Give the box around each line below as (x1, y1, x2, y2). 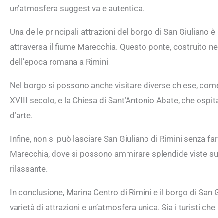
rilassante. (10, 163, 48, 174)
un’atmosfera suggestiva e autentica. (10, 3, 145, 13)
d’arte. (10, 110, 33, 120)
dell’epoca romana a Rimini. (10, 56, 110, 67)
